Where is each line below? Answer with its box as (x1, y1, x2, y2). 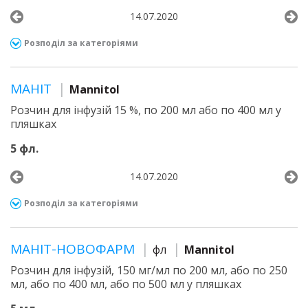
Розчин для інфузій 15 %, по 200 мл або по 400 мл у (10, 102, 281, 118)
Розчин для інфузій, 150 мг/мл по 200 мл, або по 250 (10, 263, 287, 278)
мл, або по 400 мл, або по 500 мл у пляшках (10, 276, 241, 291)
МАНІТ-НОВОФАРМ (10, 240, 138, 258)
